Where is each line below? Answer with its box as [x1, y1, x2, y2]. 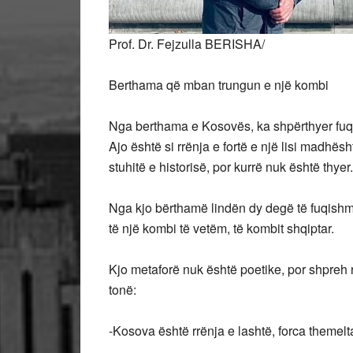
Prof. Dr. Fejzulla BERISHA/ [109, 35, 265, 53]
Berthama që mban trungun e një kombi [109, 76, 329, 94]
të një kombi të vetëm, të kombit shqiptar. [109, 219, 334, 237]
